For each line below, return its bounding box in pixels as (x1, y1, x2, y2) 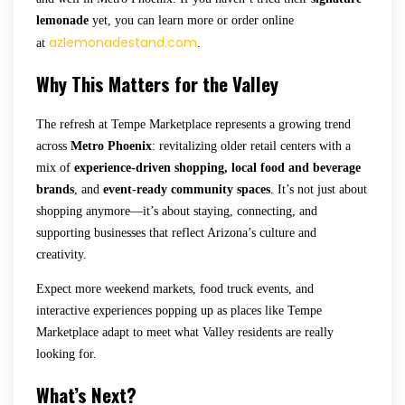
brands (36, 182, 74, 196)
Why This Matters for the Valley (36, 69, 278, 98)
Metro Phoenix (71, 138, 152, 153)
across (36, 138, 71, 153)
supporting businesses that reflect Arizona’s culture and (36, 225, 316, 240)
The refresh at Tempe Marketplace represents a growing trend (36, 117, 351, 131)
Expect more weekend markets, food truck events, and (36, 281, 314, 296)
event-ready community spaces (103, 182, 270, 196)
